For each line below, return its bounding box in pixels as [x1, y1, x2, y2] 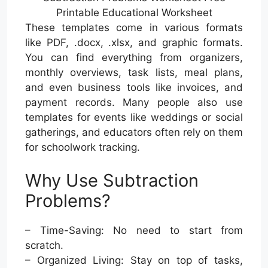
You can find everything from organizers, [25, 51, 243, 64]
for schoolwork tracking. [25, 141, 140, 154]
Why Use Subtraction [25, 169, 199, 191]
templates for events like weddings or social [25, 111, 243, 124]
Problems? [25, 190, 111, 211]
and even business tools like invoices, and [25, 81, 243, 94]
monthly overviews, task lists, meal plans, [25, 66, 243, 79]
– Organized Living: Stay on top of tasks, [25, 254, 243, 266]
